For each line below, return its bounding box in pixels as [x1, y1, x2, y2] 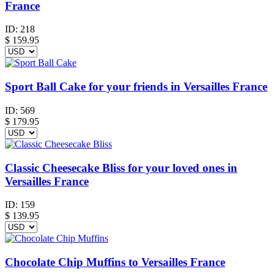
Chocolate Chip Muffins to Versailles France [5, 256, 225, 269]
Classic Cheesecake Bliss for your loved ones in [5, 161, 237, 174]
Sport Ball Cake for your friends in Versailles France [5, 80, 267, 94]
